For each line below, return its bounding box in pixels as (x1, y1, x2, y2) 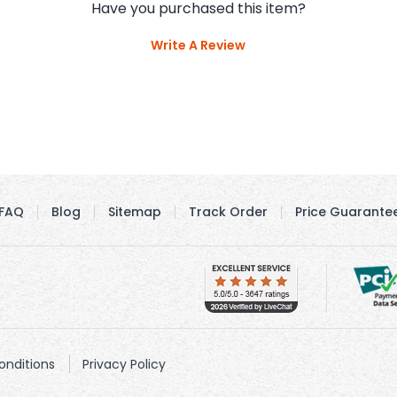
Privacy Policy (82, 354, 166, 373)
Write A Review (151, 36, 246, 55)
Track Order (188, 202, 268, 221)
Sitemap (107, 202, 161, 221)
